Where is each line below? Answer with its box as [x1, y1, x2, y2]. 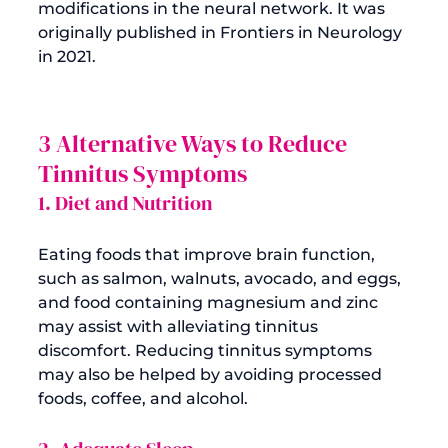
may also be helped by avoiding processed [38, 364, 386, 384]
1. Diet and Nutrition [38, 188, 213, 217]
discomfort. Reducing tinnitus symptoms [38, 340, 376, 360]
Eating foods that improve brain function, [38, 244, 379, 264]
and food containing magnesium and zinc [38, 292, 382, 312]
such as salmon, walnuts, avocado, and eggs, [38, 268, 405, 288]
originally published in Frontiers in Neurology [38, 22, 406, 42]
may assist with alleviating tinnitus [38, 316, 322, 336]
